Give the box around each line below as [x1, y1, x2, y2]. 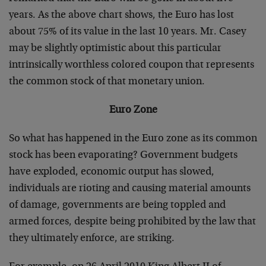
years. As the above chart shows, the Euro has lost [9, 10, 234, 21]
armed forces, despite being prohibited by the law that [9, 217, 256, 227]
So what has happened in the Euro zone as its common [9, 134, 257, 144]
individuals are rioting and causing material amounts [9, 183, 251, 194]
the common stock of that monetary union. [9, 77, 205, 87]
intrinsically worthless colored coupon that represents [9, 60, 254, 71]
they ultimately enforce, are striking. [9, 233, 175, 244]
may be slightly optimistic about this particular [9, 43, 221, 54]
